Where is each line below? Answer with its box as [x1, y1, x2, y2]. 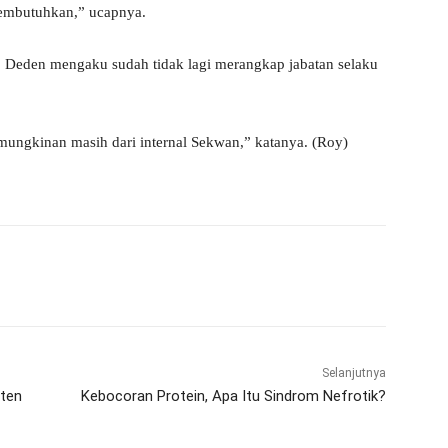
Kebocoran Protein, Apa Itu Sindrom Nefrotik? [80, 386, 386, 405]
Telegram [201, 267, 248, 283]
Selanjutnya [321, 365, 386, 380]
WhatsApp [70, 267, 123, 283]
